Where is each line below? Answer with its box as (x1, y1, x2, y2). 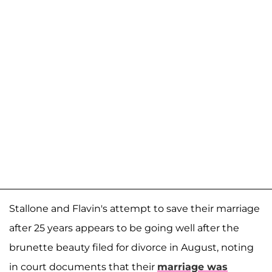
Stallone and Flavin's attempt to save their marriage (9, 203, 260, 215)
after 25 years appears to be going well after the (9, 222, 239, 234)
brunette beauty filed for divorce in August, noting (9, 242, 254, 254)
